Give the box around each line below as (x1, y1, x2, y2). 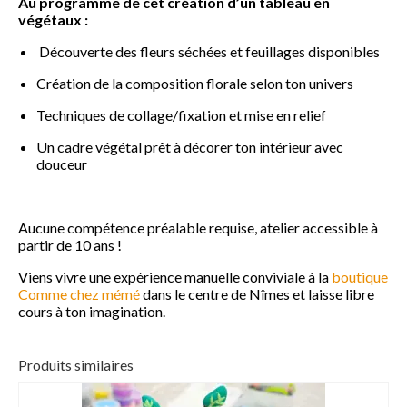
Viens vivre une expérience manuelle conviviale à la (18, 268, 332, 286)
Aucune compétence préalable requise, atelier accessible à (18, 219, 378, 237)
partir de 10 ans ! (18, 236, 122, 254)
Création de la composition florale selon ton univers (36, 74, 353, 93)
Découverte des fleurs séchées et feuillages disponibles (36, 43, 380, 61)
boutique (332, 268, 388, 286)
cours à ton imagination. (18, 303, 165, 321)
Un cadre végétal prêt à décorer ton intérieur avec (36, 138, 343, 156)
